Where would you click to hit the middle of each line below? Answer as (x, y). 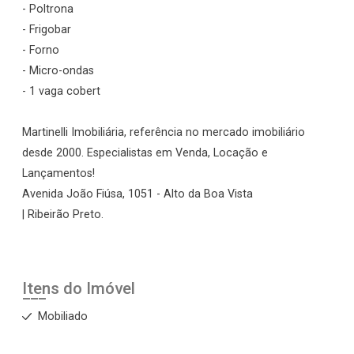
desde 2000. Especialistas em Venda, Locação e (145, 153)
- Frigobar (47, 30)
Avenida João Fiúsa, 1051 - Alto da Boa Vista (137, 194)
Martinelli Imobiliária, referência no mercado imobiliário (164, 132)
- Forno (41, 50)
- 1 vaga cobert (61, 91)
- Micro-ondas (58, 71)
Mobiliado (63, 316)
